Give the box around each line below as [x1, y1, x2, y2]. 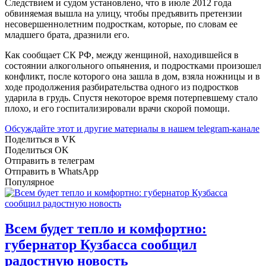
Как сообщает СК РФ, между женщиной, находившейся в [5, 49, 239, 60]
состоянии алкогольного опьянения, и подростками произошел [5, 60, 261, 71]
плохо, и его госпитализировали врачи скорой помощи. [5, 103, 232, 113]
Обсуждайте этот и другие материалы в [5, 123, 168, 134]
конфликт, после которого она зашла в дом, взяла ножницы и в [5, 71, 260, 81]
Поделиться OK [5, 144, 69, 155]
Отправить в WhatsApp [5, 166, 99, 176]
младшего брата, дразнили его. [5, 29, 129, 40]
